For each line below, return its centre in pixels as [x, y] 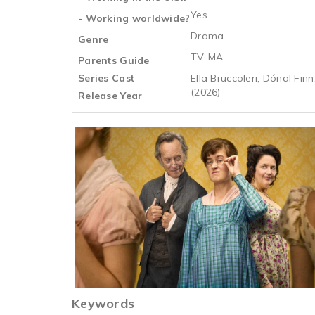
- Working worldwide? [134, 18]
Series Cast [107, 78]
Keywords [103, 303]
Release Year [110, 96]
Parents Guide [114, 60]
